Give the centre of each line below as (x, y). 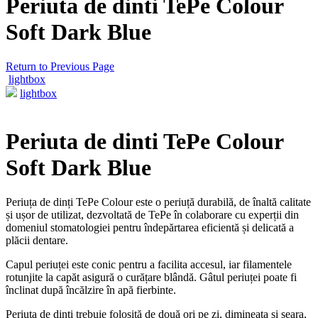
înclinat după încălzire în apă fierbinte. (91, 290)
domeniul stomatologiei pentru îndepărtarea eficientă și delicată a (150, 228)
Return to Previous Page (60, 67)
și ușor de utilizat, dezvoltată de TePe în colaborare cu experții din (152, 215)
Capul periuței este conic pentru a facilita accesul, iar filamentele (149, 265)
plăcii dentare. (37, 241)
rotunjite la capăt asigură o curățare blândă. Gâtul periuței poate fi (151, 278)
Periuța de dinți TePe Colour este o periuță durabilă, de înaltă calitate (158, 202)
